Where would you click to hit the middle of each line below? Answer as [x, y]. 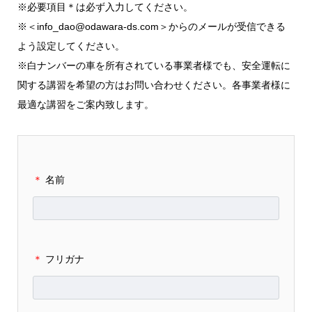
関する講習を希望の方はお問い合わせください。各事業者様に [154, 85]
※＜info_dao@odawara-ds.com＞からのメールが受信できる [151, 26]
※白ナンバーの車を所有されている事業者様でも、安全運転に [154, 65]
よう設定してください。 [71, 46]
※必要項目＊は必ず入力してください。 [105, 7]
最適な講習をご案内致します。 [85, 104]
